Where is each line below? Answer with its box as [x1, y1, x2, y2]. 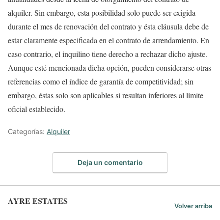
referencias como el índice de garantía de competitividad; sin [8, 76, 193, 87]
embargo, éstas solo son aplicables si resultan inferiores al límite [8, 90, 203, 101]
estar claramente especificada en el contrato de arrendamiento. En [8, 35, 209, 46]
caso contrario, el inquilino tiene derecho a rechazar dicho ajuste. [8, 49, 207, 59]
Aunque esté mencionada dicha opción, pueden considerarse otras [8, 62, 211, 73]
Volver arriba [174, 202, 212, 210]
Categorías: [8, 127, 47, 136]
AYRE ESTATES [8, 194, 68, 206]
